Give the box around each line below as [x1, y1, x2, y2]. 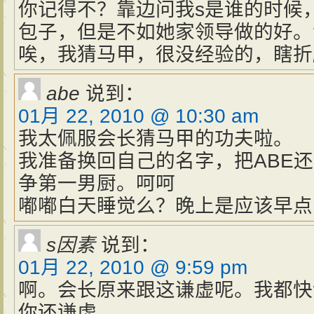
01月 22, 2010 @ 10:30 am [18, 105, 259, 127]
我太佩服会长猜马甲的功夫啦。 [18, 128, 293, 149]
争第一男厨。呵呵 [18, 172, 175, 194]
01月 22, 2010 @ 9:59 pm [18, 257, 247, 278]
